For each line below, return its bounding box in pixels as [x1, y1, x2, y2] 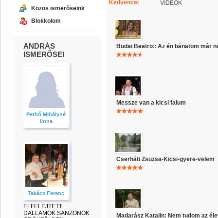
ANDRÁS [23, 42, 55, 50]
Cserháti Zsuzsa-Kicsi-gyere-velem [116, 156, 215, 163]
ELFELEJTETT [23, 203, 62, 210]
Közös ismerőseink [31, 5, 85, 12]
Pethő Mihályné [26, 111, 66, 117]
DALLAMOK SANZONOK [23, 210, 90, 217]
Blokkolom [31, 18, 61, 24]
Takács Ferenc [28, 190, 65, 196]
